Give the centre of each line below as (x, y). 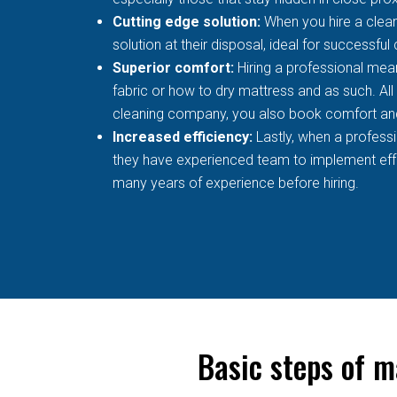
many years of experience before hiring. (236, 183)
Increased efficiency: (184, 136)
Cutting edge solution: (188, 21)
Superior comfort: (173, 67)
